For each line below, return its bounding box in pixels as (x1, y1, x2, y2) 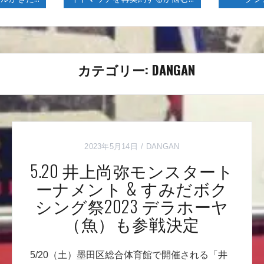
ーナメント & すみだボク (35, 176, 229, 201)
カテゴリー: (77, 60, 152, 80)
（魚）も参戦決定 (64, 212, 200, 236)
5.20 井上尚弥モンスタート (30, 159, 234, 183)
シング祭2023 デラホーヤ (35, 194, 229, 219)
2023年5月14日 (84, 142, 138, 151)
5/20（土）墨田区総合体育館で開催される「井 (29, 250, 227, 260)
